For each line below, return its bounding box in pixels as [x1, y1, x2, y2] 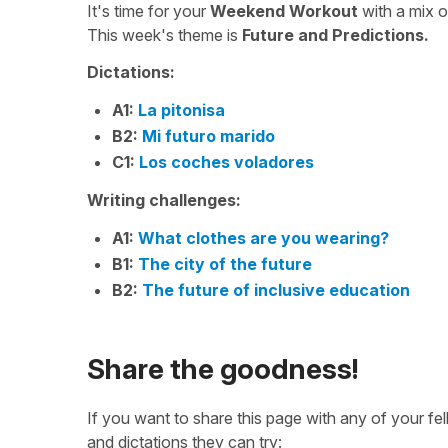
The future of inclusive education [142, 280, 410, 300]
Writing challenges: [87, 190, 241, 210]
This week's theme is [87, 25, 242, 45]
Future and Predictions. [242, 25, 429, 45]
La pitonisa [138, 100, 225, 120]
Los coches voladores [139, 152, 314, 172]
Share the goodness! [87, 352, 359, 387]
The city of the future [138, 254, 312, 274]
